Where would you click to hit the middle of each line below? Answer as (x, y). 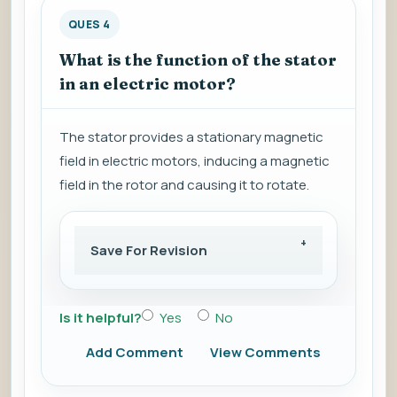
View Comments (265, 353)
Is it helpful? (101, 318)
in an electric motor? (148, 84)
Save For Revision (149, 251)
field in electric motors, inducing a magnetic (195, 161)
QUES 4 (90, 25)
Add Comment (135, 353)
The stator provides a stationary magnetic (191, 137)
